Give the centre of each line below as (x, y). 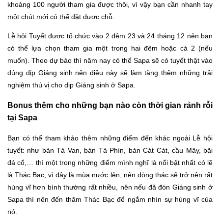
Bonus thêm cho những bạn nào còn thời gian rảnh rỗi (110, 105)
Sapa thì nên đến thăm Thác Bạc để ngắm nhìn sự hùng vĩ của (110, 199)
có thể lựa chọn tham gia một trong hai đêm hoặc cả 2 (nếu (110, 48)
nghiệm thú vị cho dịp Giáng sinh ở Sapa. (71, 85)
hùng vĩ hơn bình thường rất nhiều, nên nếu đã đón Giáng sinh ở (110, 187)
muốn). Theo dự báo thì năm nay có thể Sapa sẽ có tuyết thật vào (110, 60)
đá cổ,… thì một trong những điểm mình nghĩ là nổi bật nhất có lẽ (110, 162)
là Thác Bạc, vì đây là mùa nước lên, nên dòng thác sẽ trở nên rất (110, 175)
